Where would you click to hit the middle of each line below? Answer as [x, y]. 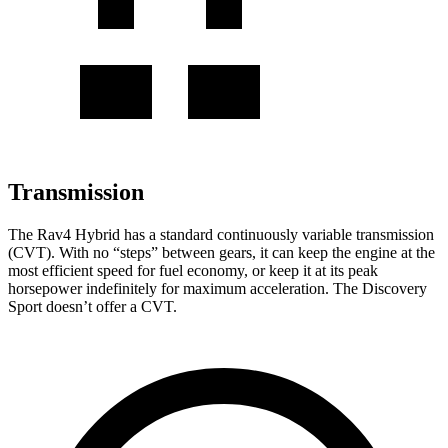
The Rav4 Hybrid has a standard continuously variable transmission [221, 234]
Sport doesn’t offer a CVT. [92, 306]
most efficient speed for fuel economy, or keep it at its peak [193, 270]
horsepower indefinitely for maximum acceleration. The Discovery [217, 288]
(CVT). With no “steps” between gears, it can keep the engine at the [221, 252]
